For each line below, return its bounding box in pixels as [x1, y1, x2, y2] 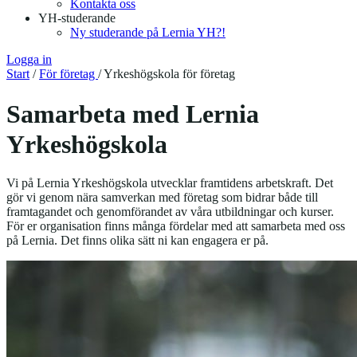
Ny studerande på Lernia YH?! [70, 25, 226, 40]
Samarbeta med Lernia [6, 99, 259, 128]
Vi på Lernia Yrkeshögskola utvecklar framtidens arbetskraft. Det [6, 176, 333, 190]
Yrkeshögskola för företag [104, 67, 235, 81]
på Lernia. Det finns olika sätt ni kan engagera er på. [6, 233, 269, 248]
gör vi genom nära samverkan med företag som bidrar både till [6, 190, 318, 205]
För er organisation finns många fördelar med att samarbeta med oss [6, 219, 345, 233]
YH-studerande [38, 11, 116, 25]
